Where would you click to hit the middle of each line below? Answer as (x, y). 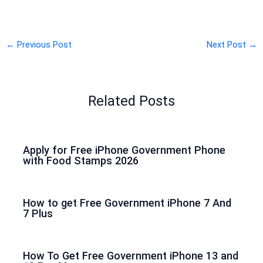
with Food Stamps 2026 (81, 161)
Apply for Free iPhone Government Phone (124, 150)
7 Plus (38, 214)
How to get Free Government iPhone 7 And (127, 203)
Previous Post (43, 44)
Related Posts (131, 101)
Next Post (228, 44)
